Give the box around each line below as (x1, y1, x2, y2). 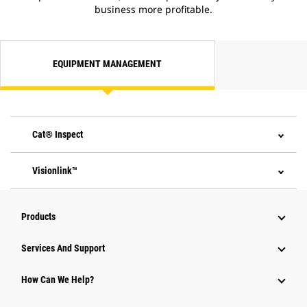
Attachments (21, 235, 79, 249)
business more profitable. (95, 3, 212, 16)
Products (21, 211, 56, 223)
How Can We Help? (21, 274, 94, 286)
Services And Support (21, 243, 105, 254)
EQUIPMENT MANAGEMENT (53, 58, 162, 70)
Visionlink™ (32, 165, 77, 177)
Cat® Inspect (32, 129, 83, 140)
